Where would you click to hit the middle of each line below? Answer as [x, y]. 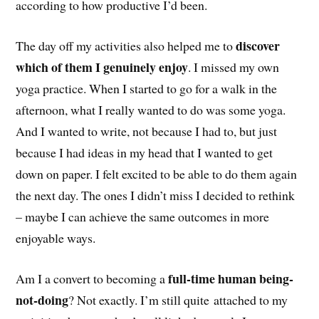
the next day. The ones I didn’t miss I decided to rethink [156, 195]
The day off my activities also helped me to [126, 45]
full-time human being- [231, 278]
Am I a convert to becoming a [92, 278]
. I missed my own [234, 67]
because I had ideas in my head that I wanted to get [145, 152]
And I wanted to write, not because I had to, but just [147, 131]
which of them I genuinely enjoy [102, 67]
